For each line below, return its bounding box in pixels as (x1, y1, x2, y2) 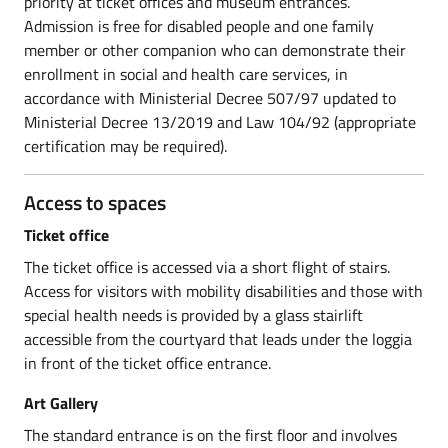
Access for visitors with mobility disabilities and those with (24, 279, 423, 303)
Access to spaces (24, 187, 166, 218)
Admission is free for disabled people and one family (24, 14, 374, 38)
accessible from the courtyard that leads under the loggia (24, 327, 412, 351)
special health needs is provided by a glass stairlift (24, 303, 363, 327)
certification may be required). (24, 134, 227, 158)
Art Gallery (24, 391, 98, 415)
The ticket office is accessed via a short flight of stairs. (24, 255, 390, 279)
